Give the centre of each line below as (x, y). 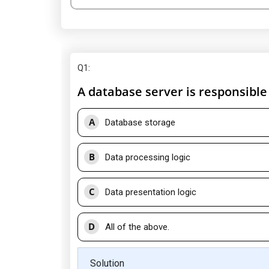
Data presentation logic (151, 192)
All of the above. (137, 227)
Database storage (140, 122)
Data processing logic (148, 157)
